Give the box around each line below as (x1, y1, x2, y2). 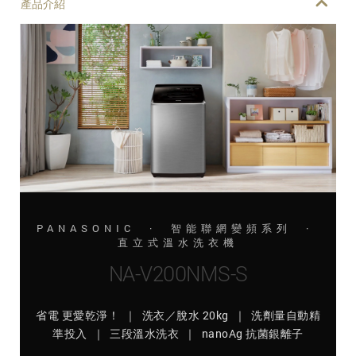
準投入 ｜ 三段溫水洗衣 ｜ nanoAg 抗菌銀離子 (52, 326, 304, 342)
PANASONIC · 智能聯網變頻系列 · (36, 221, 320, 236)
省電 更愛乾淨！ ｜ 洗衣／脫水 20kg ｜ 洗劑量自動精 (36, 308, 320, 323)
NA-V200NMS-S (108, 260, 248, 288)
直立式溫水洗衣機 (118, 235, 238, 250)
